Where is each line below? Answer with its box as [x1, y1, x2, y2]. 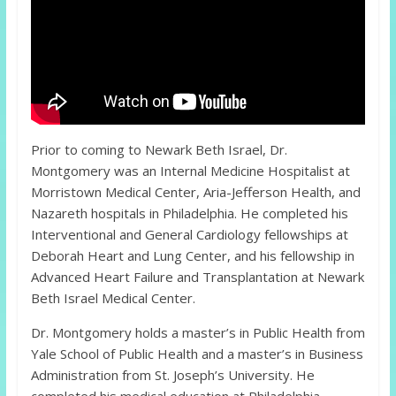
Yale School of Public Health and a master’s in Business [30, 345, 363, 363]
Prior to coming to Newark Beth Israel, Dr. [30, 141, 287, 159]
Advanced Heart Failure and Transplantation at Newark [30, 268, 364, 286]
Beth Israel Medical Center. [30, 289, 195, 308]
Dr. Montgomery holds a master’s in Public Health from [30, 324, 365, 342]
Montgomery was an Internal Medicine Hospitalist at [30, 162, 350, 180]
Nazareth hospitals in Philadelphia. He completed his [30, 204, 348, 223]
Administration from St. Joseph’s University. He [30, 366, 315, 385]
